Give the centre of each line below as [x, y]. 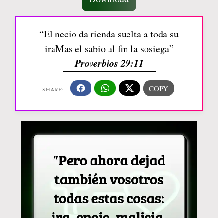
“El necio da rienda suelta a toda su [109, 34]
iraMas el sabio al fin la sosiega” [109, 48]
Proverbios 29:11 [109, 63]
